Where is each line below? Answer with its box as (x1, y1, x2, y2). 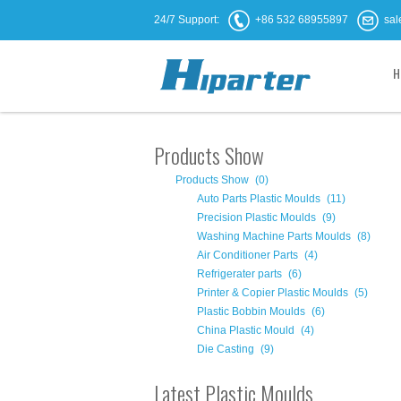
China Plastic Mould (197, 324, 294, 337)
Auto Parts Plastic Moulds (197, 192, 320, 205)
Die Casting (197, 343, 254, 355)
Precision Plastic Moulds (197, 211, 316, 224)
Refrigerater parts (197, 268, 282, 280)
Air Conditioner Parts (197, 249, 298, 261)
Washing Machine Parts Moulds (197, 230, 351, 243)
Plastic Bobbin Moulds (197, 305, 305, 318)
